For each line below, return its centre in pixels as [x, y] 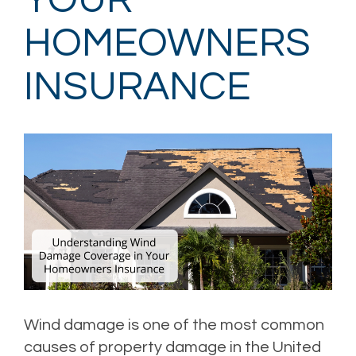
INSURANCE [137, 88]
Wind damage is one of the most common [174, 325]
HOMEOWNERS [167, 44]
